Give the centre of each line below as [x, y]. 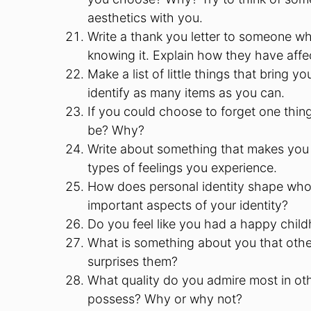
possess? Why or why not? [165, 299]
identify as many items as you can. [186, 93]
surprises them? [133, 261]
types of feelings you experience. [182, 168]
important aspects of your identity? [188, 205]
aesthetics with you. [145, 18]
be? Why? [116, 130]
